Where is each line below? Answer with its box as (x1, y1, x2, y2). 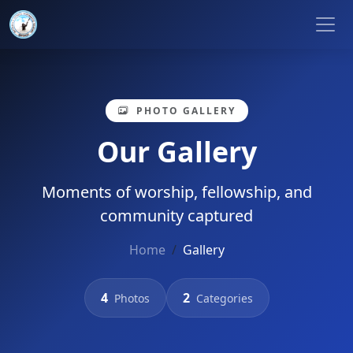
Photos (113, 290, 150, 306)
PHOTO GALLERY (132, 103, 236, 117)
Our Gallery (96, 132, 257, 170)
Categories (195, 290, 253, 306)
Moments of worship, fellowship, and (41, 180, 312, 203)
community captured (100, 204, 253, 226)
